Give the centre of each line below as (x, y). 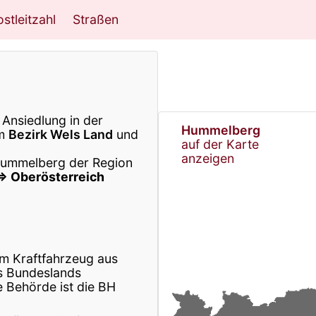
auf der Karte (220, 144)
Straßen (96, 19)
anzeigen (208, 158)
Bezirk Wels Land (61, 134)
